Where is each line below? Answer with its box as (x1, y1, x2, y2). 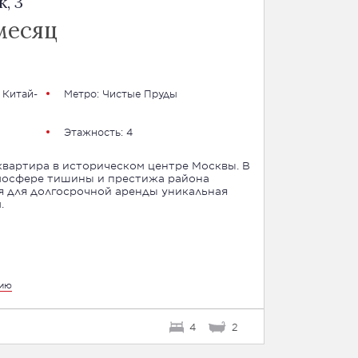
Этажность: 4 (63, 125, 133, 138)
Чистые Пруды (101, 87, 177, 100)
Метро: (63, 87, 102, 100)
